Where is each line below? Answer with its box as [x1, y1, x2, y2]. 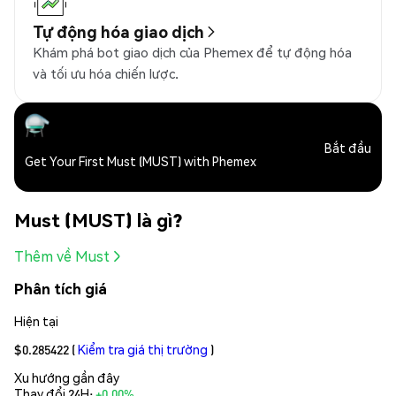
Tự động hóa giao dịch [33, 21, 204, 42]
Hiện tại [14, 312, 58, 329]
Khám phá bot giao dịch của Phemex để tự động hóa [33, 43, 352, 62]
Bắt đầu [324, 139, 371, 156]
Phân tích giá [14, 279, 107, 299]
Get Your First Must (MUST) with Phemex [25, 153, 256, 170]
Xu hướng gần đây [14, 369, 119, 385]
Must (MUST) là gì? [14, 207, 182, 232]
